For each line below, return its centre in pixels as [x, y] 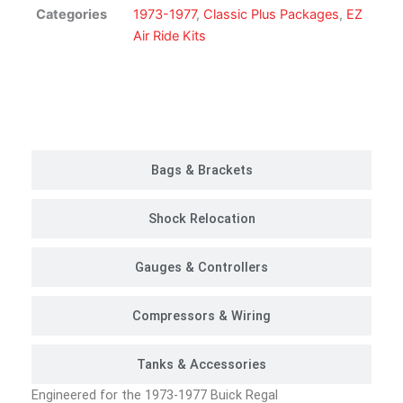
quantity [60, 115]
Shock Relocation [201, 219]
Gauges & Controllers [201, 268]
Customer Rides [201, 94]
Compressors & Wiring [201, 316]
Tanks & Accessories [201, 365]
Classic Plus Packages [271, 15]
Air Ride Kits [170, 36]
